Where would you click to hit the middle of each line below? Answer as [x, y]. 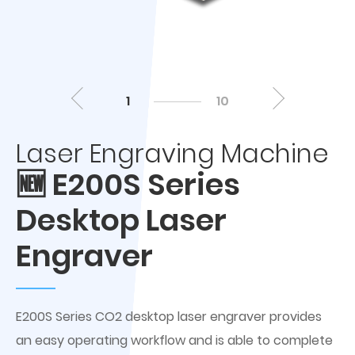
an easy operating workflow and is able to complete [174, 340]
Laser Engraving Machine [172, 153]
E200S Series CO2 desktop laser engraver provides [169, 317]
